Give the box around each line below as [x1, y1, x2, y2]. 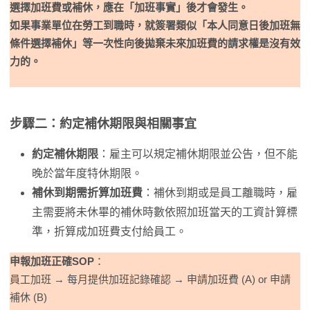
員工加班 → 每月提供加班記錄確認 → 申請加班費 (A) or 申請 [10, 273, 291, 285]
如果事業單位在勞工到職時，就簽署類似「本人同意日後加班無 [10, 19, 300, 31]
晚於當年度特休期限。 [32, 167, 143, 179]
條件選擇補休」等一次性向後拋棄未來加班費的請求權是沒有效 [10, 37, 300, 49]
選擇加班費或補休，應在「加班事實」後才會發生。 [10, 1, 248, 13]
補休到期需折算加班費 [32, 187, 143, 199]
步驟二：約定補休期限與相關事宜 [10, 117, 197, 131]
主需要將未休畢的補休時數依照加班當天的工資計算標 [32, 206, 298, 218]
